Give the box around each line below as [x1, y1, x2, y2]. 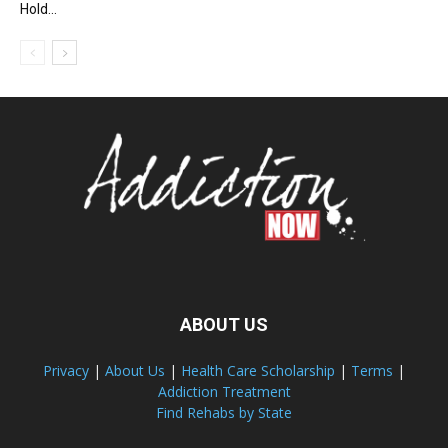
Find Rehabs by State [156, 402, 292, 422]
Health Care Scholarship [181, 360, 335, 380]
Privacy [43, 360, 89, 380]
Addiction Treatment [157, 381, 291, 401]
